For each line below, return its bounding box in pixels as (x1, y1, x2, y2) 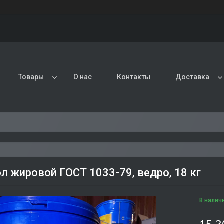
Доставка (175, 73, 209, 81)
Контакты (117, 73, 150, 81)
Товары (18, 73, 44, 81)
